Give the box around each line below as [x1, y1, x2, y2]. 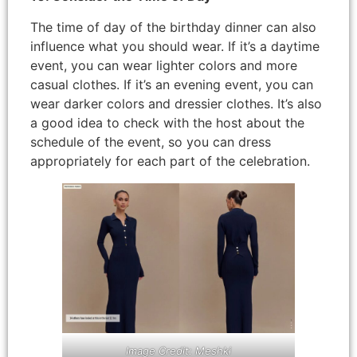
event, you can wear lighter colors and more [30, 57, 297, 73]
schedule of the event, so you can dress [30, 133, 271, 150]
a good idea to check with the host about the [30, 114, 304, 131]
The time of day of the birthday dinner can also [30, 18, 316, 35]
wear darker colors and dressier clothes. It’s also [30, 95, 322, 112]
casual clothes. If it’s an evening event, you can [30, 76, 313, 92]
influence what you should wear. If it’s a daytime [30, 37, 320, 54]
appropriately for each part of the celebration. [30, 152, 310, 169]
